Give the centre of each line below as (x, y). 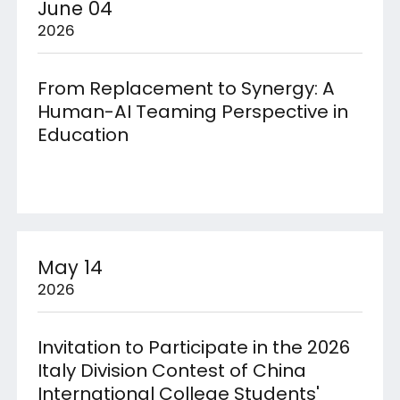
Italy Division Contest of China (171, 371)
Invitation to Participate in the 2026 (193, 348)
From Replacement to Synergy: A (186, 89)
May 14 (70, 267)
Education (83, 135)
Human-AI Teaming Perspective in (192, 112)
